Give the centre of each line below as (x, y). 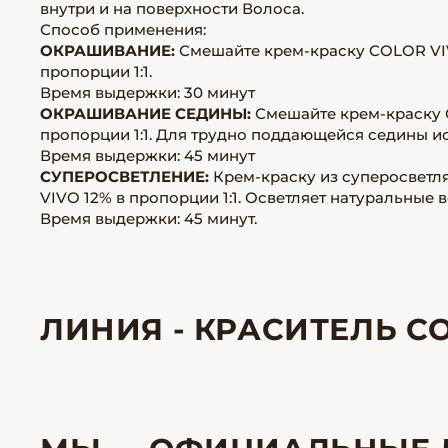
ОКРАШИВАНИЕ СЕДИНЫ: (145, 113)
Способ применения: (123, 29)
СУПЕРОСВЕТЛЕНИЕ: (124, 176)
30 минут (217, 92)
